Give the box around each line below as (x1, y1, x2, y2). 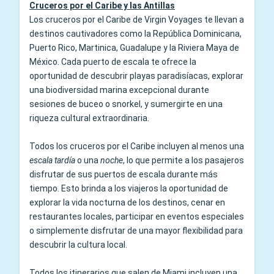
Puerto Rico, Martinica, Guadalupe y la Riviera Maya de (29, 42, 239, 53)
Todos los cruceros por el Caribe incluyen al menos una (29, 141, 244, 151)
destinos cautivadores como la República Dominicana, (29, 28, 242, 39)
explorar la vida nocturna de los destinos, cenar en (29, 197, 225, 207)
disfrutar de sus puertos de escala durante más (29, 169, 218, 179)
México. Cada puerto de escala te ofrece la (29, 56, 196, 67)
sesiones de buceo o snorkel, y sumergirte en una (29, 98, 223, 109)
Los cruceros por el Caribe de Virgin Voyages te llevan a (29, 14, 244, 24)
